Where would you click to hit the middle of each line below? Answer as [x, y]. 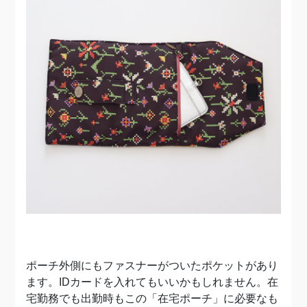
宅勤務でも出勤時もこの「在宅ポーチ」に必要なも [152, 298]
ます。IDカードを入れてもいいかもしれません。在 [152, 282]
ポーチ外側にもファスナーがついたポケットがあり [152, 265]
